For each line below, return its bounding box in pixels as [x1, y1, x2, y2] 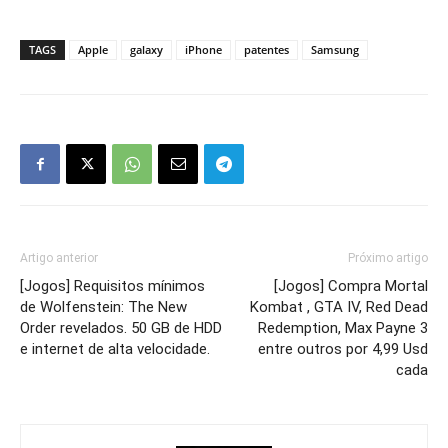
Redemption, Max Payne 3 [258, 319, 428, 338]
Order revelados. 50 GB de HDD [20, 319, 222, 338]
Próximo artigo [348, 251, 428, 266]
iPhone [185, 42, 222, 58]
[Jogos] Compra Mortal [274, 277, 428, 296]
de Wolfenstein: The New [20, 298, 187, 317]
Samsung [311, 42, 359, 58]
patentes [244, 42, 289, 58]
